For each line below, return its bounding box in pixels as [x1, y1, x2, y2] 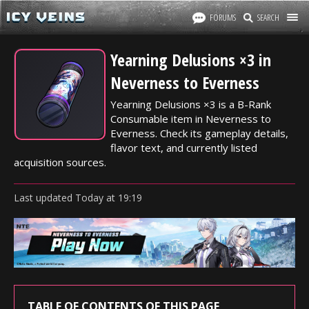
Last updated [14, 191, 75, 204]
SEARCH [257, 11, 279, 23]
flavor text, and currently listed [110, 141, 257, 154]
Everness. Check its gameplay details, [110, 126, 288, 140]
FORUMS [210, 11, 236, 23]
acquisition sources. [14, 155, 106, 169]
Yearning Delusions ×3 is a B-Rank [110, 97, 271, 111]
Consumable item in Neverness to [110, 112, 271, 126]
